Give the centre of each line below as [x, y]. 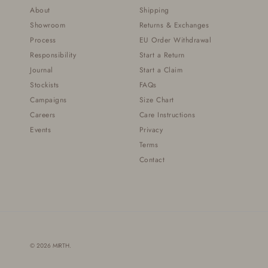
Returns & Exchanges [174, 25]
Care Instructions [167, 115]
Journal [42, 70]
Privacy [151, 130]
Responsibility [53, 55]
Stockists [45, 85]
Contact [152, 159]
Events [40, 130]
